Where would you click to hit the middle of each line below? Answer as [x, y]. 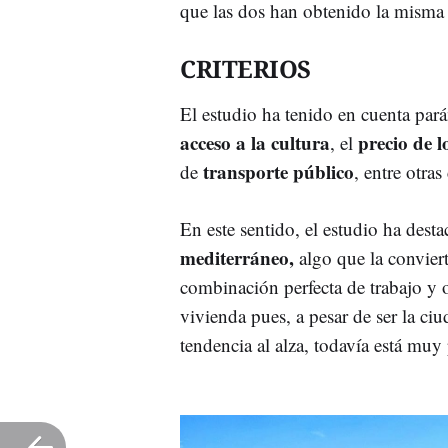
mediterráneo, [239, 257]
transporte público [278, 171]
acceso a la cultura [255, 142]
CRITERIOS [245, 68]
